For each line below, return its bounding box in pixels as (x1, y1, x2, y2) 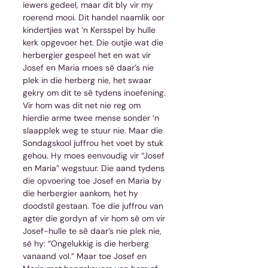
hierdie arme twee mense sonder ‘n (23, 112, 162, 123)
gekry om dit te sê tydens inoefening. (23, 87, 168, 98)
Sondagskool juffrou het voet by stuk (23, 137, 166, 148)
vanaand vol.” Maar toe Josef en (23, 250, 149, 261)
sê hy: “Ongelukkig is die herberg (23, 237, 151, 249)
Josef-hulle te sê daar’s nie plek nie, (23, 225, 164, 236)
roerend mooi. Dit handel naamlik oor (23, 11, 167, 23)
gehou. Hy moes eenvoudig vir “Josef (23, 150, 167, 161)
